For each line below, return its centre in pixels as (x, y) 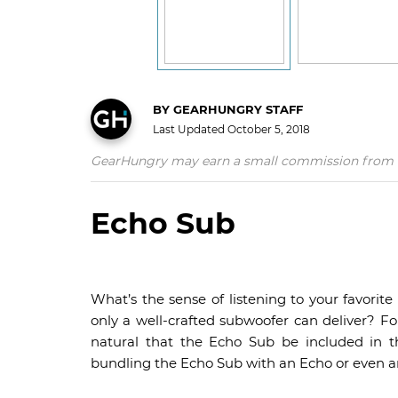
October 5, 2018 (269, 129)
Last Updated (190, 129)
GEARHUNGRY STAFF (236, 109)
